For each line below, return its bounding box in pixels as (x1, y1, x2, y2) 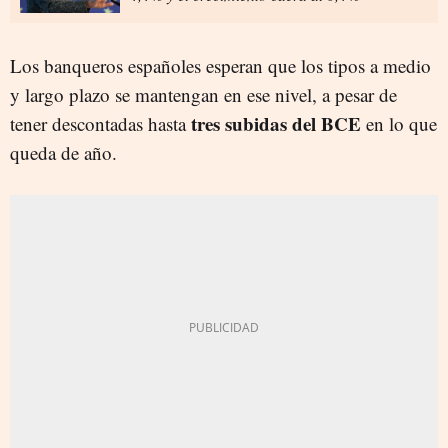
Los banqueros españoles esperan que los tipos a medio (10, 52, 431, 78)
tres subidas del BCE (191, 109, 366, 137)
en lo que (366, 110, 437, 136)
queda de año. (10, 139, 117, 165)
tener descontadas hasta (10, 110, 191, 136)
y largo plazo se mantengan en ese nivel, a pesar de (10, 81, 397, 107)
